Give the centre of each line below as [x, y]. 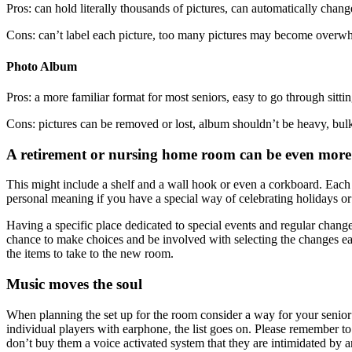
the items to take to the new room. [90, 254]
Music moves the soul [74, 284]
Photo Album [42, 66]
